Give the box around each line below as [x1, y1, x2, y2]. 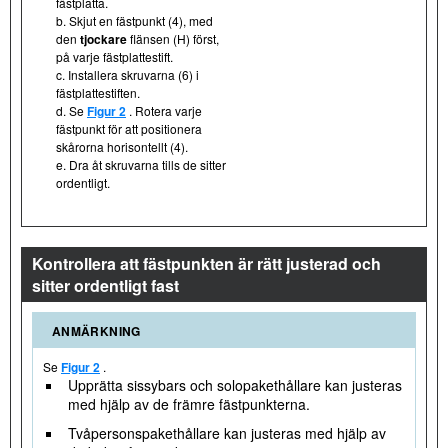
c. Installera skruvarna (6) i [56, 65, 199, 83]
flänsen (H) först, [127, 29, 219, 47]
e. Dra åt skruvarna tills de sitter [56, 155, 226, 173]
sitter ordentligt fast [32, 273, 179, 297]
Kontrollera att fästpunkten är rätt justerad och [32, 251, 381, 275]
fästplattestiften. [56, 83, 140, 101]
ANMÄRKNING [52, 321, 141, 340]
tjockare [80, 29, 127, 48]
